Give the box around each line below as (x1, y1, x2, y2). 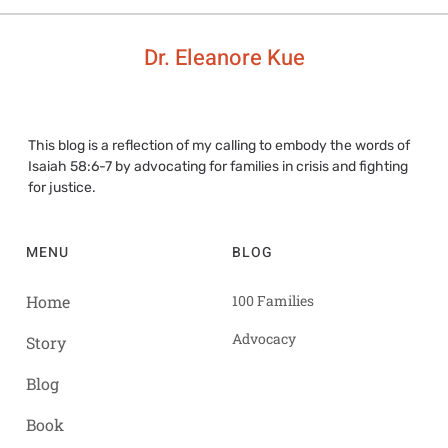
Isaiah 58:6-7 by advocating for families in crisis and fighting (27, 158, 408, 176)
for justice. (27, 179, 96, 197)
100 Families (232, 290, 314, 310)
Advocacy (232, 328, 296, 348)
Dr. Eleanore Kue (143, 42, 305, 75)
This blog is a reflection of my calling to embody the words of (27, 137, 410, 155)
